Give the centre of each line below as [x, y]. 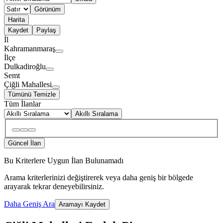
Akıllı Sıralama [97, 114]
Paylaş [46, 30]
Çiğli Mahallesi [28, 85]
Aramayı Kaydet [82, 204]
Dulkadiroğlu [25, 67]
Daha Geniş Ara [29, 204]
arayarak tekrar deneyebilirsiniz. [54, 186]
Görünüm [48, 9]
